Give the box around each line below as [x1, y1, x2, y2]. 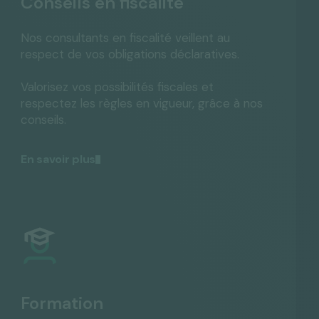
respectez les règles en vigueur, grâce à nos [21, 95, 263, 111]
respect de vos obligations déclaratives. [21, 46, 240, 62]
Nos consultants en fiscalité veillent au [21, 30, 231, 46]
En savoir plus [21, 152, 95, 167]
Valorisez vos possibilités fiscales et [21, 79, 214, 95]
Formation [21, 292, 104, 314]
